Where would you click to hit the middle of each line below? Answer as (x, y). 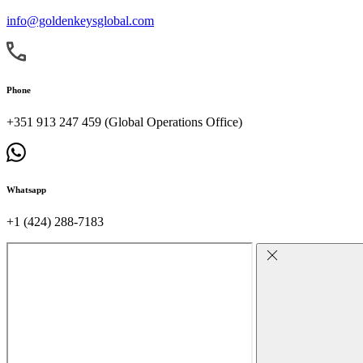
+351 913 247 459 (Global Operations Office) (124, 122)
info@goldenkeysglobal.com (80, 20)
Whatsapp (26, 190)
